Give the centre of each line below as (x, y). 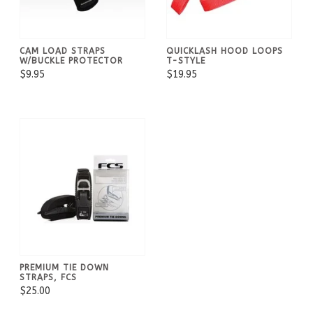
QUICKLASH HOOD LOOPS (225, 51)
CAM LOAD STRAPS (63, 51)
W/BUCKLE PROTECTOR (71, 60)
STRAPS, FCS (48, 277)
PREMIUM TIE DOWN (64, 267)
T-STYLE (186, 60)
